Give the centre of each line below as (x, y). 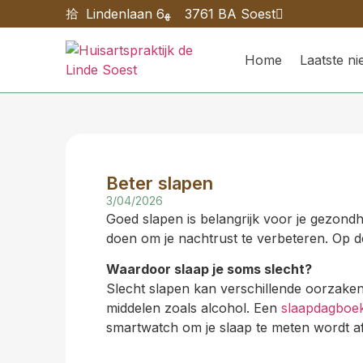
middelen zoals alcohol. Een (193, 308)
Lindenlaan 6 (125, 14)
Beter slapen (159, 183)
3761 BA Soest (230, 14)
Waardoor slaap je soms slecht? (209, 269)
